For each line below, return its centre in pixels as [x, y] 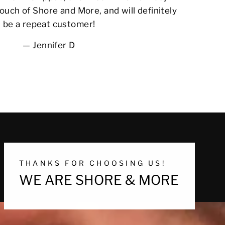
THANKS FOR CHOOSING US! [92, 163]
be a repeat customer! [49, 24]
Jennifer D [54, 45]
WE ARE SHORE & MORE [99, 180]
